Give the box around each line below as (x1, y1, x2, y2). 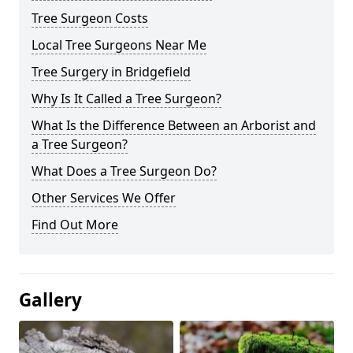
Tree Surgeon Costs (32, 9, 148, 28)
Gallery (19, 288, 82, 313)
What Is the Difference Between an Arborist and (32, 117, 316, 135)
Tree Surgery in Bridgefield (32, 63, 191, 81)
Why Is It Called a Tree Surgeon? (32, 90, 221, 108)
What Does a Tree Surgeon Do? (32, 162, 217, 180)
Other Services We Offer (32, 189, 176, 207)
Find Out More (32, 216, 118, 234)
